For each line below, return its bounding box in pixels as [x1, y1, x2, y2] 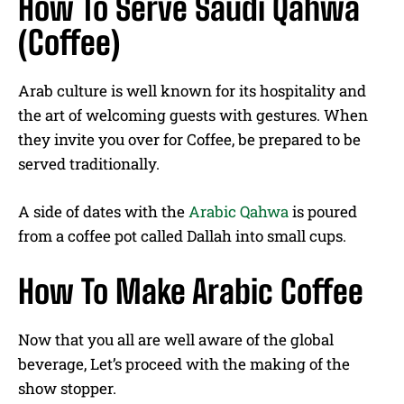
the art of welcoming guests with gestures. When [18, 104, 368, 125]
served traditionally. [18, 152, 160, 174]
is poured [289, 200, 357, 222]
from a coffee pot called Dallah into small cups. [18, 225, 350, 246]
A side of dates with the [18, 200, 188, 222]
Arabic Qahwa [188, 200, 289, 222]
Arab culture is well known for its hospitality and [18, 79, 366, 101]
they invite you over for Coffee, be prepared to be [18, 128, 361, 150]
